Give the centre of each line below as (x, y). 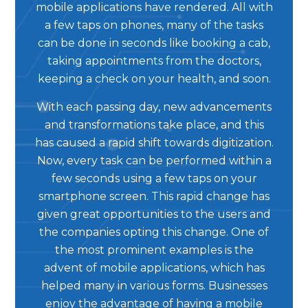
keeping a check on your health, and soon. (154, 79)
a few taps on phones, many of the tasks (154, 25)
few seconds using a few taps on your (154, 178)
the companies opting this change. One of (154, 232)
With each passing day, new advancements (154, 107)
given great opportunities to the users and (154, 214)
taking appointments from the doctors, (154, 61)
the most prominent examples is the (154, 250)
